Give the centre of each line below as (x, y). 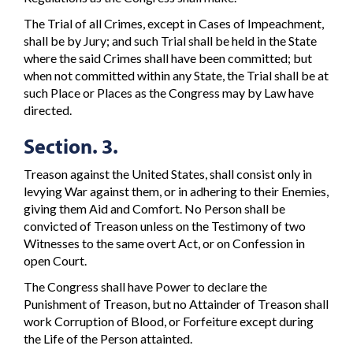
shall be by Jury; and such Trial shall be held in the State (170, 40)
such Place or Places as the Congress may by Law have (169, 92)
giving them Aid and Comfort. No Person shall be (154, 209)
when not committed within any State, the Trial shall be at (176, 75)
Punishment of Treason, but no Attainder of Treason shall (176, 303)
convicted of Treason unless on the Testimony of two (165, 226)
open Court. (55, 261)
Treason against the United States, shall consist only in (168, 174)
